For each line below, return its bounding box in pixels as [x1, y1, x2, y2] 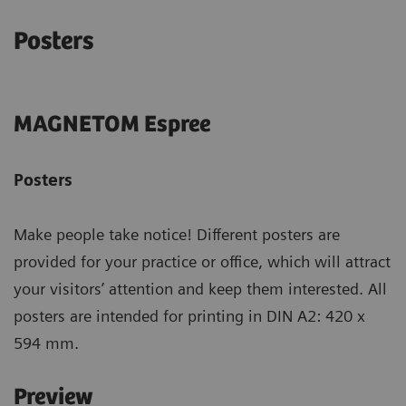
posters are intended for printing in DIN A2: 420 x [14, 306, 365, 326]
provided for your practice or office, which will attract [14, 252, 391, 272]
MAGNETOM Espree [14, 111, 210, 139]
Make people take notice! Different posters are [14, 225, 340, 245]
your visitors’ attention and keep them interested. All [14, 279, 387, 299]
